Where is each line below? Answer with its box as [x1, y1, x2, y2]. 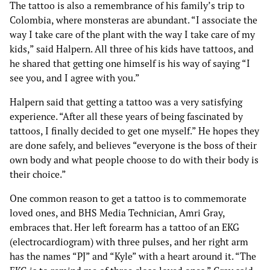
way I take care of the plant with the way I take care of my [10, 28, 255, 40]
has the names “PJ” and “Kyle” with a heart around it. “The [10, 250, 256, 262]
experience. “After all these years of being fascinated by [10, 110, 243, 122]
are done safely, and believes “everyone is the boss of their [10, 139, 257, 151]
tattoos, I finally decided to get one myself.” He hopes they [10, 124, 259, 137]
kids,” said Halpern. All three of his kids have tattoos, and [10, 42, 254, 55]
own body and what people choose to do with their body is [10, 153, 259, 166]
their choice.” [10, 168, 66, 180]
